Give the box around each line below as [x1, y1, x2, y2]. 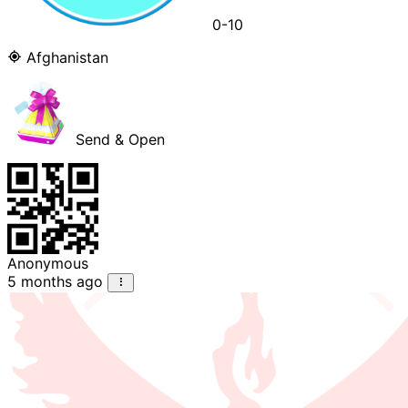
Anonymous [7, 254, 88, 273]
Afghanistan [22, 48, 108, 67]
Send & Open [71, 130, 165, 149]
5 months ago [7, 272, 103, 291]
